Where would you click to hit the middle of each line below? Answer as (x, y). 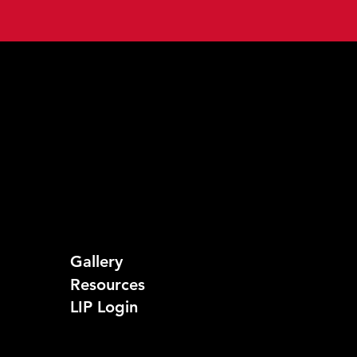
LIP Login (104, 306)
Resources (108, 284)
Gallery (96, 261)
